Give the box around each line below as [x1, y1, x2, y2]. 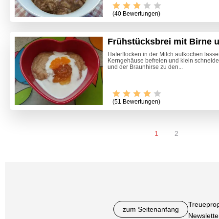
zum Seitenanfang [122, 205, 179, 214]
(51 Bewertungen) [112, 98, 160, 106]
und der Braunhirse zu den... [108, 64, 183, 71]
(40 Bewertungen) [112, 10, 160, 18]
